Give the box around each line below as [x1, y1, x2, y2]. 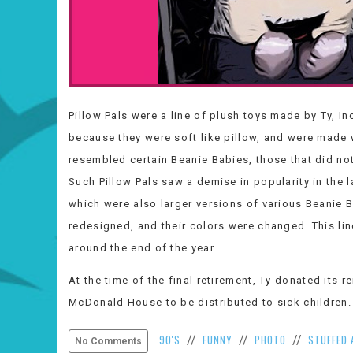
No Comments [75, 336, 142, 347]
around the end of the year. [69, 242, 217, 254]
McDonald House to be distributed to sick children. [69, 296, 351, 308]
